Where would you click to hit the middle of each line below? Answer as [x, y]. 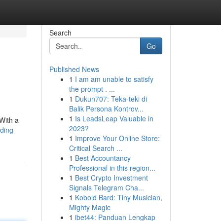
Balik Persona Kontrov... [106, 109]
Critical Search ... [95, 148]
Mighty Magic [90, 207]
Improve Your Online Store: [117, 138]
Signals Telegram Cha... [106, 187]
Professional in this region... [112, 168]
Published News [74, 69]
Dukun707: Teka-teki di [111, 99]
